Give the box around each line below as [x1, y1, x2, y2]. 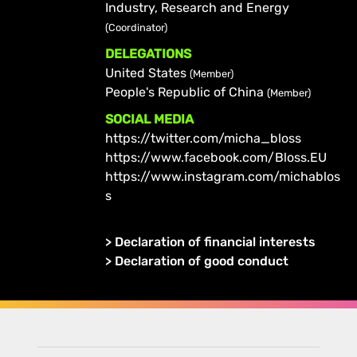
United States [104, 65, 190, 80]
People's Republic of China [104, 84, 267, 100]
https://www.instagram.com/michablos [104, 168, 340, 184]
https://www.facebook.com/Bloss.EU [104, 149, 327, 165]
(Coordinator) [104, 21, 167, 33]
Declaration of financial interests [114, 233, 316, 249]
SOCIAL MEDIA [104, 111, 194, 127]
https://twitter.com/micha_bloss [104, 130, 301, 146]
